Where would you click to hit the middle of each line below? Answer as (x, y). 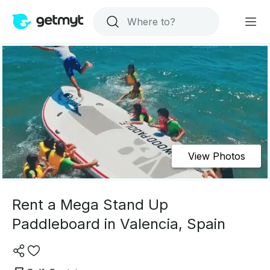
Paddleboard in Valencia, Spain (119, 224)
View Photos (216, 156)
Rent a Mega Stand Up (90, 205)
